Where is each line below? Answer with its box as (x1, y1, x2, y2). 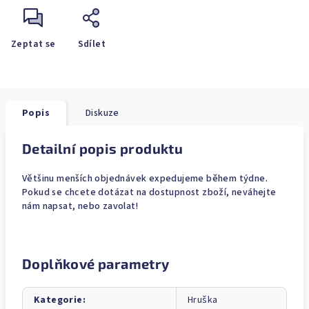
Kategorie (34, 293, 83, 307)
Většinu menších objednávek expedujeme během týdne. (22, 172, 268, 186)
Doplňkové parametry (22, 255, 170, 272)
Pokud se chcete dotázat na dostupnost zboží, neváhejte (22, 186, 277, 199)
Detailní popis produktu (22, 140, 183, 157)
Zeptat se (11, 37, 56, 51)
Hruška (188, 293, 218, 307)
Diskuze (86, 106, 119, 120)
